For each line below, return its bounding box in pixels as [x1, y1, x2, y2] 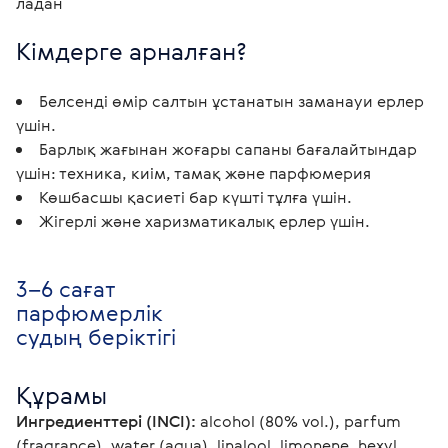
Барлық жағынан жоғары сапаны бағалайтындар [39, 137, 417, 160]
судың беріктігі [16, 321, 176, 351]
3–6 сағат [16, 273, 116, 303]
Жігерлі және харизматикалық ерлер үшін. [39, 209, 370, 232]
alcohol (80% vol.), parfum [196, 409, 405, 432]
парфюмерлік [16, 297, 163, 327]
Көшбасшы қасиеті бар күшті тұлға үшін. [39, 185, 352, 208]
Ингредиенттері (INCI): [16, 409, 196, 432]
